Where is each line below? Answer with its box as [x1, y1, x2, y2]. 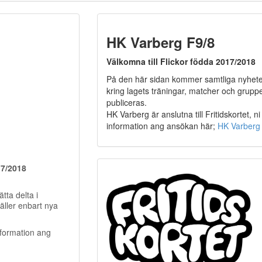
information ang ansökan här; [106, 120, 218, 132]
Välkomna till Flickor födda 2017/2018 [106, 56, 256, 67]
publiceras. [106, 96, 147, 108]
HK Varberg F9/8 [106, 32, 215, 52]
